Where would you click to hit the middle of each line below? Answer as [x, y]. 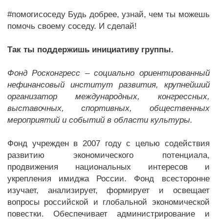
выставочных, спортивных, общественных [109, 108]
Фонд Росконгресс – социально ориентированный [109, 73]
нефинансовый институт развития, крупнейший [109, 85]
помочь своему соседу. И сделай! [72, 26]
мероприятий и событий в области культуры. [100, 120]
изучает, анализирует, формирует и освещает [109, 190]
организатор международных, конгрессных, [109, 96]
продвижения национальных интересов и [109, 167]
